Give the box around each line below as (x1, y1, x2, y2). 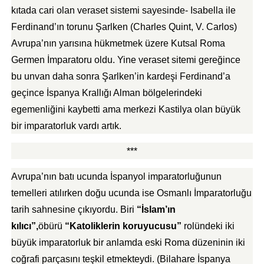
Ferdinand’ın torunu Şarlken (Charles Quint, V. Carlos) (11, 22, 237, 32)
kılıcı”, (11, 221, 38, 231)
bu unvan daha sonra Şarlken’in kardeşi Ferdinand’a (11, 71, 230, 81)
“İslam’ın (136, 204, 176, 214)
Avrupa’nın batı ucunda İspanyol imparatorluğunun (11, 171, 222, 181)
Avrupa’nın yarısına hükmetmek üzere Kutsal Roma (11, 38, 225, 48)
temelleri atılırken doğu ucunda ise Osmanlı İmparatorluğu (11, 188, 252, 198)
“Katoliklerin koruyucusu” (64, 221, 181, 231)
